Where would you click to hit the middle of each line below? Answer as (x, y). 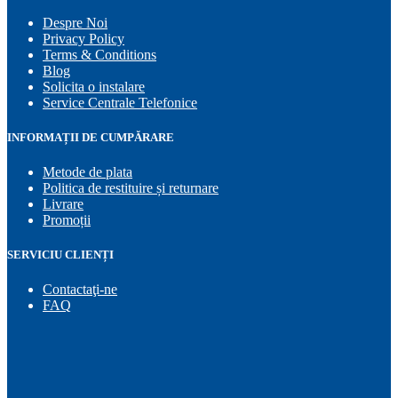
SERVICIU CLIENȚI (60, 255)
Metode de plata (88, 172)
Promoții (67, 220)
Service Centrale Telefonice (120, 102)
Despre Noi (75, 22)
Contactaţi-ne (80, 290)
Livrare (63, 204)
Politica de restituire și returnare (131, 188)
